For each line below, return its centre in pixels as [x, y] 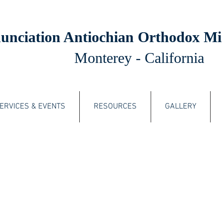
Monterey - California [139, 58]
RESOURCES [115, 107]
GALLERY [181, 107]
